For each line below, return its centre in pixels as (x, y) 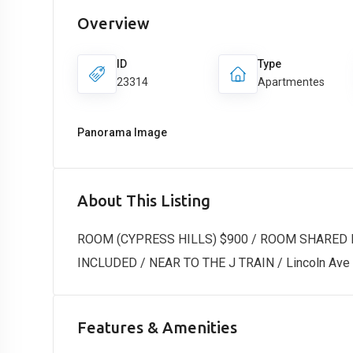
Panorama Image (122, 132)
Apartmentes (292, 82)
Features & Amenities (157, 327)
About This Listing (144, 201)
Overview (113, 23)
